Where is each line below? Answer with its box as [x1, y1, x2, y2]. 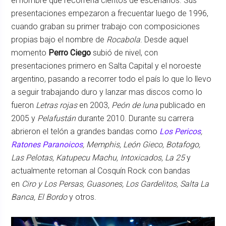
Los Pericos [159, 126, 201, 136]
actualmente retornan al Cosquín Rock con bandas [11, 165, 191, 176]
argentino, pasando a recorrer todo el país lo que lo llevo [11, 74, 212, 84]
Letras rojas [36, 100, 78, 110]
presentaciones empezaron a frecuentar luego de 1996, [11, 8, 209, 18]
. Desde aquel [140, 34, 189, 44]
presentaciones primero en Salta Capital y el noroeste [11, 61, 202, 71]
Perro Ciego [48, 47, 91, 58]
